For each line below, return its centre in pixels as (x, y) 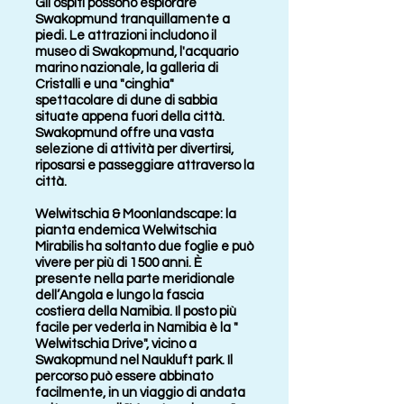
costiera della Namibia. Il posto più (136, 312)
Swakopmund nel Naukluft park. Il (134, 360)
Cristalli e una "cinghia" (105, 84)
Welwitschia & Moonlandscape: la (136, 214)
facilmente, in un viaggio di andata (140, 393)
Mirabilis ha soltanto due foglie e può (144, 247)
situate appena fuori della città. (130, 117)
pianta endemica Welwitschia (126, 230)
